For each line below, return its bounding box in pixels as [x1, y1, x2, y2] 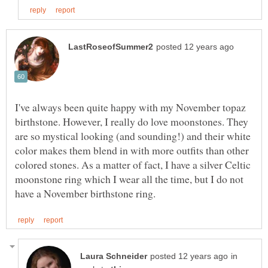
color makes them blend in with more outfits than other [15, 142, 249, 157]
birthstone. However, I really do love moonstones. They [15, 114, 248, 129]
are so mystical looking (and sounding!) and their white [15, 128, 251, 143]
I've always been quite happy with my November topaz [15, 99, 246, 114]
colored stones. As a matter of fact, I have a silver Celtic [15, 157, 251, 172]
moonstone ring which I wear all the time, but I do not [15, 171, 243, 186]
